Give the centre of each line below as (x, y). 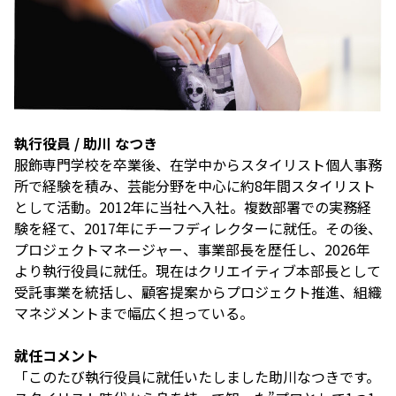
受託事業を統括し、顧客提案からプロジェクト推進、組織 (198, 292)
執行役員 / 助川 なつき (86, 144)
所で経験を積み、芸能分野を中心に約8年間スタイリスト (195, 186)
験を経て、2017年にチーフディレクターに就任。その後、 (198, 228)
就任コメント (57, 356)
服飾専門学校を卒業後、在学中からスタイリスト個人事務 (198, 165)
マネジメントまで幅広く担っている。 (134, 313)
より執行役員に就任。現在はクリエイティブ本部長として (198, 271)
